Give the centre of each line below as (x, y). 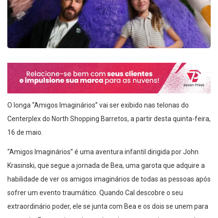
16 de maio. (25, 133)
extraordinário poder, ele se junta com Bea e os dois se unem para (108, 207)
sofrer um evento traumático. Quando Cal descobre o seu (95, 193)
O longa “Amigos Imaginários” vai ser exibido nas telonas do (98, 105)
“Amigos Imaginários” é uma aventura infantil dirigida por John (103, 152)
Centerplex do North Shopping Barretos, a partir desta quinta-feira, (109, 119)
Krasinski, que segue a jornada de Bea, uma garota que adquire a (106, 166)
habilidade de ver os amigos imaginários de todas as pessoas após (109, 179)
